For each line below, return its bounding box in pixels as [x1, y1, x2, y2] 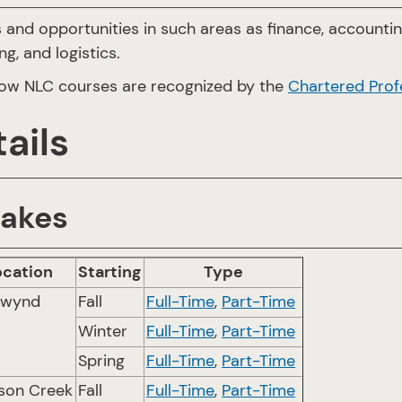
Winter [78, 320, 127, 342]
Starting [78, 261, 141, 283]
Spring [78, 350, 125, 371]
